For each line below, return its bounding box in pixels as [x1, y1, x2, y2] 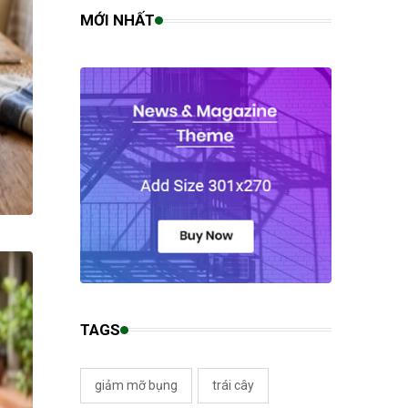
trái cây [212, 377, 254, 393]
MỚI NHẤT [80, 11, 155, 29]
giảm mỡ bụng [95, 377, 178, 393]
